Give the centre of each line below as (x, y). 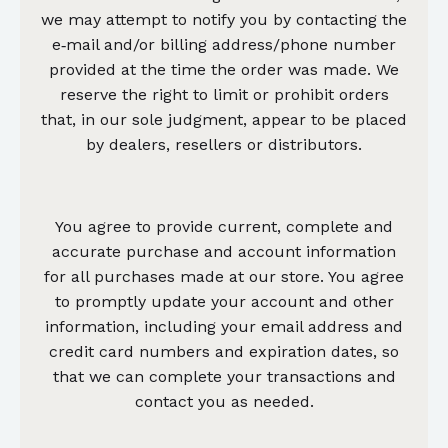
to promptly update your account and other (224, 301)
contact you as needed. (224, 401)
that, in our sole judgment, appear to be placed (224, 119)
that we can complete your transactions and (224, 376)
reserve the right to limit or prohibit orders (224, 94)
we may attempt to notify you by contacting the (224, 19)
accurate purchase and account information (224, 251)
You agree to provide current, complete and (224, 226)
